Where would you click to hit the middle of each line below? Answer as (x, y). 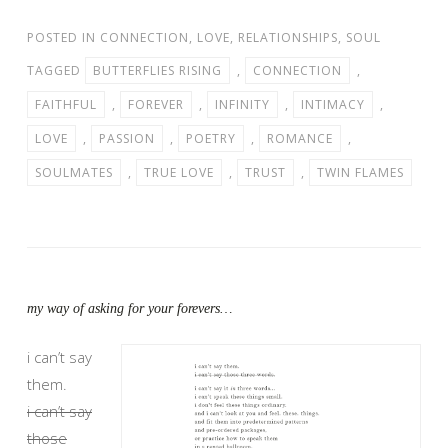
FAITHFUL (66, 104)
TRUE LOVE (179, 172)
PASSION (127, 138)
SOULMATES (74, 172)
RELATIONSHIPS (288, 37)
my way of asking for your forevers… (129, 308)
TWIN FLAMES (360, 172)
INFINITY (242, 104)
